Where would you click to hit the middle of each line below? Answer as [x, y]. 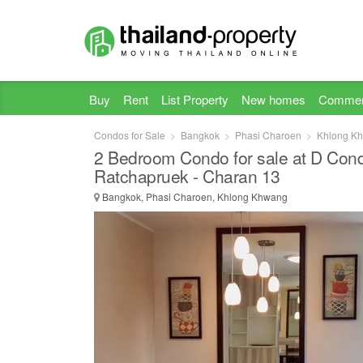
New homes [273, 99]
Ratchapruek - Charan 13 [187, 176]
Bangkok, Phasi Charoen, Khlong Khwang [194, 196]
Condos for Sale [130, 135]
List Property [195, 99]
